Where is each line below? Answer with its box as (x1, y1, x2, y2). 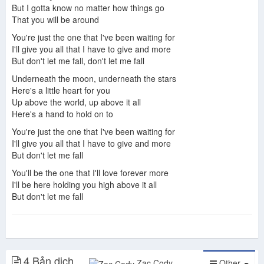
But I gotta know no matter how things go (12, 1, 164, 14)
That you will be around (12, 13, 99, 25)
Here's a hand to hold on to (12, 107, 113, 120)
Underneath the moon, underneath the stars (12, 72, 176, 84)
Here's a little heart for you (12, 84, 110, 96)
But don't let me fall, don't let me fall (12, 54, 144, 67)
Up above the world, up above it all (12, 95, 141, 108)
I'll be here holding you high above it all (12, 178, 157, 190)
